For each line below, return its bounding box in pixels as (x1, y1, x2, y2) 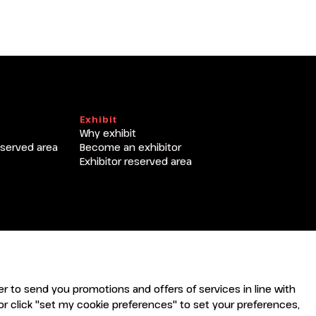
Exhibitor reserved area (80, 154, 193, 168)
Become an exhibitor (80, 140, 182, 154)
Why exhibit (80, 126, 137, 140)
